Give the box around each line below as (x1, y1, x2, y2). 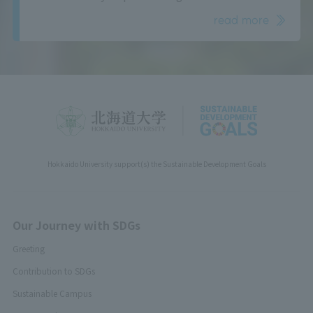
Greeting (12, 242, 45, 254)
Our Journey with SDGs (12, 216, 140, 233)
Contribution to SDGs (12, 264, 95, 277)
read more (214, 13, 270, 25)
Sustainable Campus (12, 286, 92, 299)
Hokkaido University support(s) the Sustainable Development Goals (47, 158, 266, 169)
